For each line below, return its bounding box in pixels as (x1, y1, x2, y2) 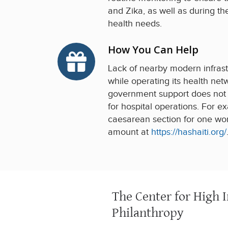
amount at (108, 126, 151, 137)
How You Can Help (108, 42, 198, 56)
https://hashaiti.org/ (151, 126, 226, 137)
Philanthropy (112, 205, 184, 220)
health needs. (108, 18, 162, 29)
